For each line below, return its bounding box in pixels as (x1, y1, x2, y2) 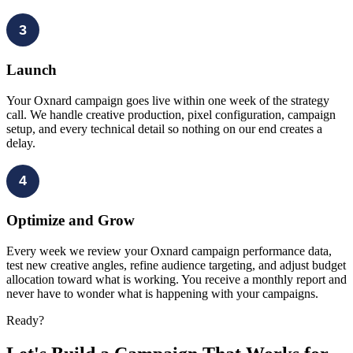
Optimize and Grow (6, 212, 135, 229)
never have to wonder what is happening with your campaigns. (6, 287, 318, 300)
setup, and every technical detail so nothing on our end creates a (6, 121, 322, 136)
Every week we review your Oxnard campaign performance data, (6, 244, 332, 258)
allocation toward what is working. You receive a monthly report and (6, 273, 347, 286)
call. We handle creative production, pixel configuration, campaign (6, 107, 336, 121)
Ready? (6, 314, 44, 327)
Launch (6, 61, 57, 78)
